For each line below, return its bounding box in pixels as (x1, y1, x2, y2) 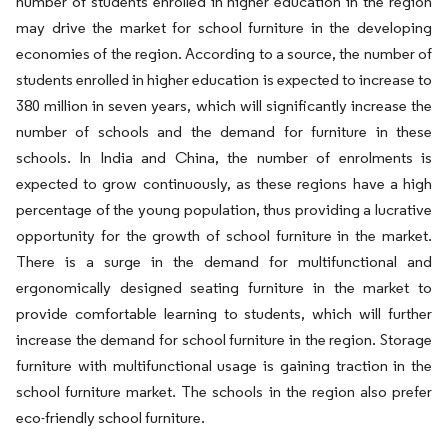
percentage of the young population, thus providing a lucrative (16, 200, 432, 219)
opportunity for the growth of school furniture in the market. (16, 226, 432, 245)
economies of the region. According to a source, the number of (16, 44, 432, 63)
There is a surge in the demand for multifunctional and (16, 252, 432, 271)
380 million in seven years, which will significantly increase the (16, 96, 432, 115)
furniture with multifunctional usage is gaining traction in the (16, 356, 432, 375)
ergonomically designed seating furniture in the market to (16, 278, 432, 297)
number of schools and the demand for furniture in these (16, 122, 432, 141)
